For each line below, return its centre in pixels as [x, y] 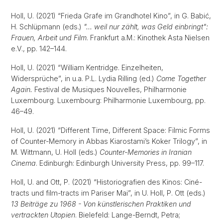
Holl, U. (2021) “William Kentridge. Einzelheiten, [87, 67]
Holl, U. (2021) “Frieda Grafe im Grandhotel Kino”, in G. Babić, [111, 16]
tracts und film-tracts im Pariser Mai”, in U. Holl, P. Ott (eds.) [108, 193]
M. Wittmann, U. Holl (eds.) [55, 152]
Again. [22, 89]
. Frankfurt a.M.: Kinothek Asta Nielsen [148, 38]
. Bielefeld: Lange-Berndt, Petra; [128, 215]
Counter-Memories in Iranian [146, 152]
